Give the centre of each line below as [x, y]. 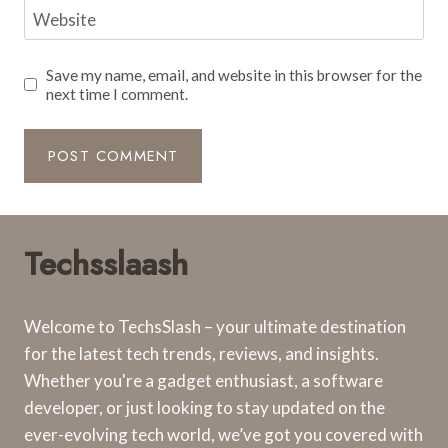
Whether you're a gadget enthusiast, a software [203, 381]
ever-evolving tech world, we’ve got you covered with [223, 435]
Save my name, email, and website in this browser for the [234, 74]
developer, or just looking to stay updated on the [204, 408]
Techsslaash [106, 264]
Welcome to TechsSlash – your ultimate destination [215, 327]
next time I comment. [117, 93]
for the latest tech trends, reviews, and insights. [201, 354]
